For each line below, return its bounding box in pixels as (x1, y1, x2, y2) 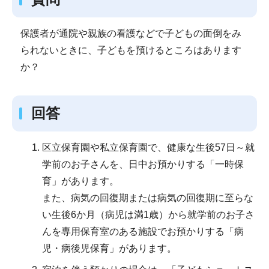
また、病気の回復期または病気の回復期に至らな (42, 192, 253, 203)
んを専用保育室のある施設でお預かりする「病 (42, 226, 244, 237)
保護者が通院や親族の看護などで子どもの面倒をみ (20, 28, 241, 38)
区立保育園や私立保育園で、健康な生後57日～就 (42, 142, 255, 153)
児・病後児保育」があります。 (42, 243, 177, 253)
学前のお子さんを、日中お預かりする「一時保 (42, 159, 244, 169)
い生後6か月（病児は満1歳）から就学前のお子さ (42, 209, 255, 220)
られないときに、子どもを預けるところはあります (20, 44, 241, 55)
